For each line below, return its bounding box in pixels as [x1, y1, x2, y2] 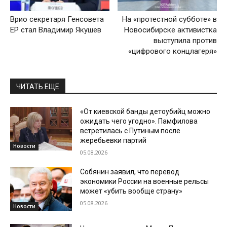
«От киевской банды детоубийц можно [80, 107, 211, 116]
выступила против [153, 36, 217, 46]
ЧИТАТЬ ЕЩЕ [16, 83, 59, 91]
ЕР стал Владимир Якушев [10, 25, 101, 35]
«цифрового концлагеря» [128, 47, 217, 56]
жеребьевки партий [80, 136, 147, 145]
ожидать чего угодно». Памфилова [80, 117, 198, 126]
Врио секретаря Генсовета [10, 15, 104, 24]
